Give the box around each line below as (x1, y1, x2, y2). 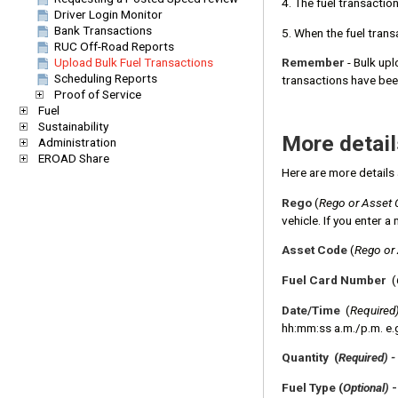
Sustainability (38, 119, 108, 133)
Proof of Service (54, 87, 141, 101)
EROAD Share (38, 151, 109, 165)
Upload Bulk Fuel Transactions (54, 55, 213, 69)
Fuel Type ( (282, 379, 343, 394)
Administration (38, 135, 116, 149)
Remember (282, 55, 345, 70)
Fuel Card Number (282, 273, 389, 288)
